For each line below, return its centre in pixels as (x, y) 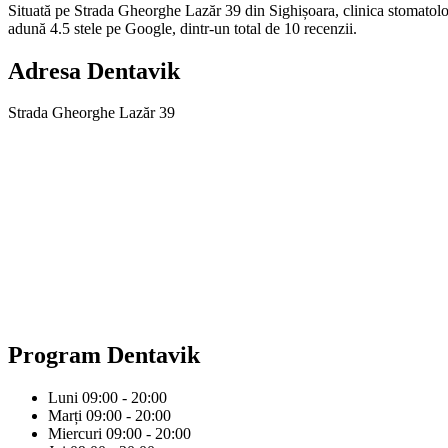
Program (54, 355)
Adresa (44, 70)
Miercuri (75, 434)
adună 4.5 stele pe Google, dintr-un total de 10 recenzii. (182, 28)
